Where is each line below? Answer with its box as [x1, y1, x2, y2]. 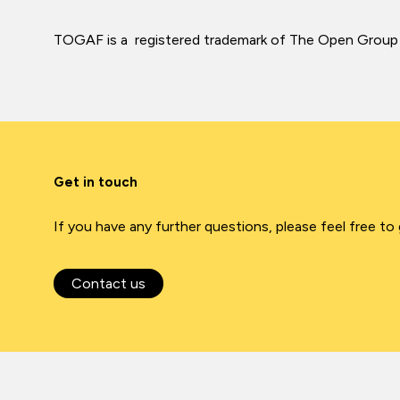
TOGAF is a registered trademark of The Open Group [54, 31, 398, 48]
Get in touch [54, 174, 137, 190]
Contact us [71, 275, 146, 292]
